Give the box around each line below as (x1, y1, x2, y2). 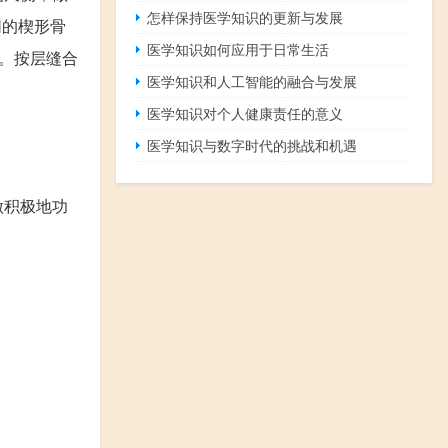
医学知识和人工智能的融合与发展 (147, 71, 358, 92)
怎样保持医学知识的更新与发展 (147, 7, 344, 28)
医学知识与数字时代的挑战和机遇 (147, 135, 358, 156)
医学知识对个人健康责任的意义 (147, 103, 344, 124)
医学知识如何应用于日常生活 (147, 39, 330, 60)
